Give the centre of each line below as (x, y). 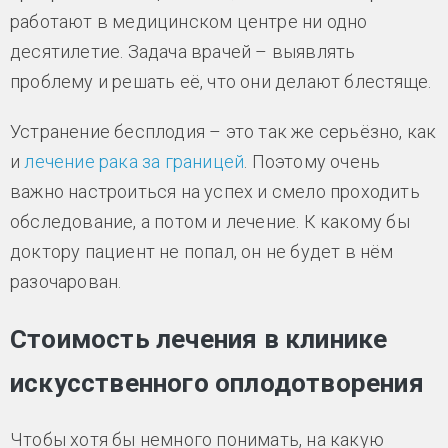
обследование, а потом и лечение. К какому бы (210, 221)
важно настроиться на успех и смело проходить (215, 191)
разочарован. (66, 281)
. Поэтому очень (312, 161)
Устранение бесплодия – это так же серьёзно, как (223, 131)
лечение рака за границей (134, 161)
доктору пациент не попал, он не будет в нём (202, 251)
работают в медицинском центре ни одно (189, 21)
